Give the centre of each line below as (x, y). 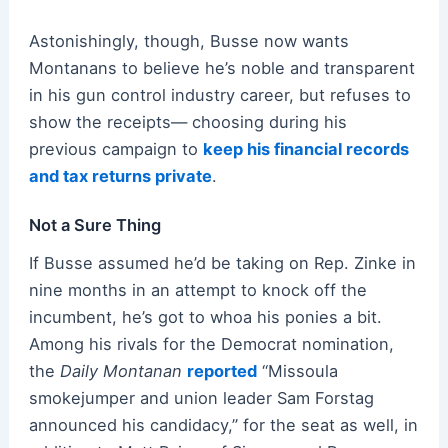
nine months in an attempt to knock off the (197, 289)
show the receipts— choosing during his (187, 121)
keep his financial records (305, 148)
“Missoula (297, 370)
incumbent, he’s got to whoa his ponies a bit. (205, 316)
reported (221, 370)
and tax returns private (120, 175)
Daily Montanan (120, 370)
